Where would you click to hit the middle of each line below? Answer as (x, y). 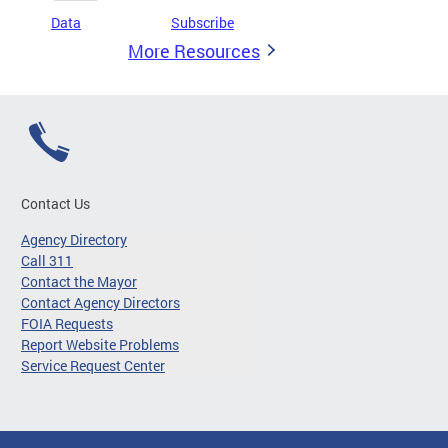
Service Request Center (93, 365)
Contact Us (55, 203)
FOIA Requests (67, 323)
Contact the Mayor (79, 281)
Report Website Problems (100, 344)
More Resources (194, 51)
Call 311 (47, 260)
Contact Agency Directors (100, 302)
